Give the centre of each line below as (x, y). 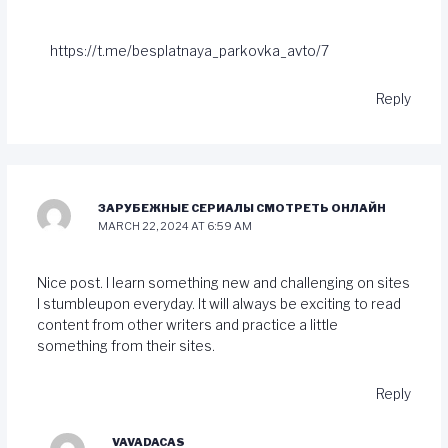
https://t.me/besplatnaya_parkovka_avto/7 (190, 50)
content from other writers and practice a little (187, 325)
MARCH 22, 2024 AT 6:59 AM (175, 225)
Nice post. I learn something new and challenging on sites (223, 283)
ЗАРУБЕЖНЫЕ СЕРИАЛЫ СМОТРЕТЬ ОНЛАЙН (242, 207)
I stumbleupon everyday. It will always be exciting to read (218, 304)
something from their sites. (125, 346)
